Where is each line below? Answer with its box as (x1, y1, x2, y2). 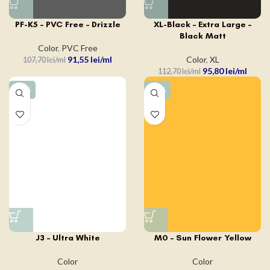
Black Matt (179, 31, 226, 42)
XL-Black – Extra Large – (154, 19, 251, 30)
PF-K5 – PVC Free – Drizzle (14, 19, 121, 30)
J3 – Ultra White (35, 232, 100, 243)
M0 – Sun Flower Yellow (154, 232, 251, 243)
